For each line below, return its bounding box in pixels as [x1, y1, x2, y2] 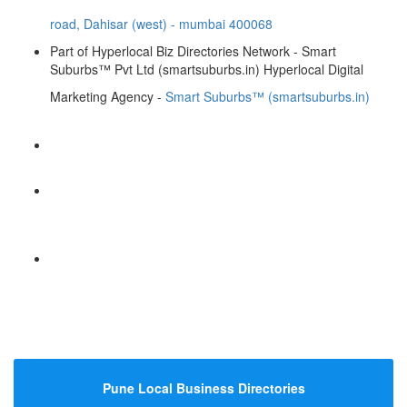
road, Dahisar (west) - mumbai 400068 [50, 15, 273, 34]
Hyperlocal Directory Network [14, 320, 292, 350]
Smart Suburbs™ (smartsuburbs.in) [165, 87, 370, 106]
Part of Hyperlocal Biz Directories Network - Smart [50, 42, 336, 61]
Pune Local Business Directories [102, 379, 305, 398]
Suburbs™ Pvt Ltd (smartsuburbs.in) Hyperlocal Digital [50, 60, 363, 79]
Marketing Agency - [50, 87, 165, 106]
